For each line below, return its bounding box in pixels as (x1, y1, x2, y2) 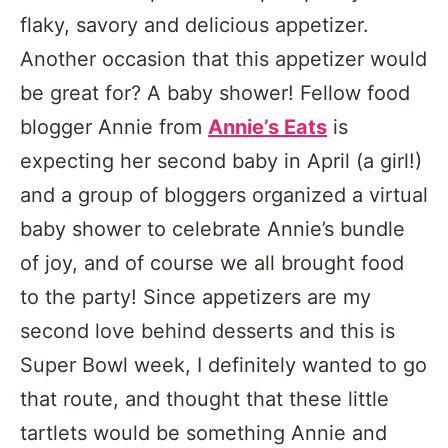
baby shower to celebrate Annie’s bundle (20, 217, 405, 242)
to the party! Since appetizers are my (20, 285, 371, 310)
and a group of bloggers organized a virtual (20, 183, 428, 208)
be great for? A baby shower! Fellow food (20, 81, 410, 106)
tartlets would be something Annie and (20, 421, 387, 446)
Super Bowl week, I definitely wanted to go (20, 353, 427, 378)
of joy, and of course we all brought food (20, 251, 404, 276)
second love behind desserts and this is (20, 319, 395, 344)
